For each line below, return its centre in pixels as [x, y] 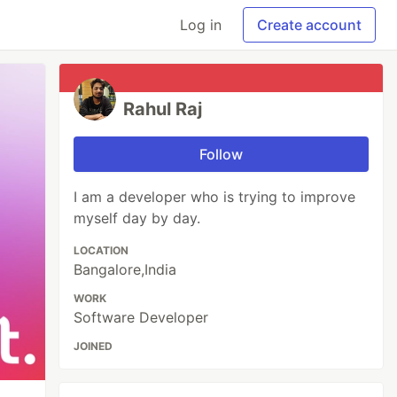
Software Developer [141, 317]
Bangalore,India [125, 269]
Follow [222, 154]
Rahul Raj [163, 109]
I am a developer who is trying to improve [215, 197]
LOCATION [101, 250]
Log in [201, 25]
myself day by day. [137, 218]
